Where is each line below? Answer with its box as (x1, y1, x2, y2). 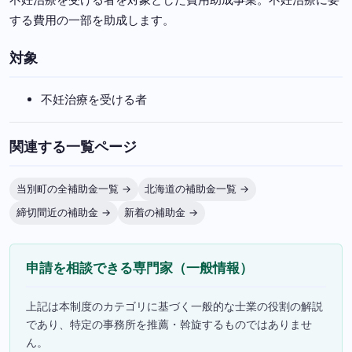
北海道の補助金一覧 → (145, 182, 250, 195)
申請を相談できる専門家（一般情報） (26, 259, 253, 276)
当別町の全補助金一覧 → (16, 182, 131, 195)
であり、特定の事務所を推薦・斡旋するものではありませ (26, 318, 312, 332)
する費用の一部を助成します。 (9, 13, 174, 28)
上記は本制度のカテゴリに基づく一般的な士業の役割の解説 (26, 300, 323, 313)
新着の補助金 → (124, 206, 199, 218)
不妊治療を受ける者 (41, 92, 147, 108)
